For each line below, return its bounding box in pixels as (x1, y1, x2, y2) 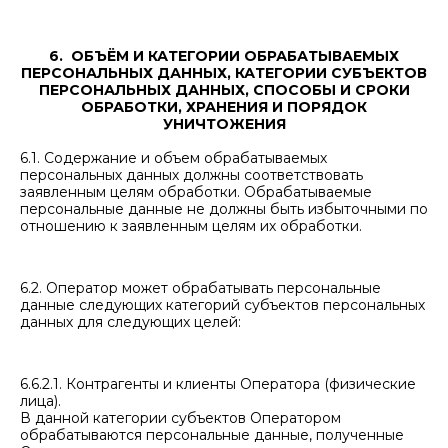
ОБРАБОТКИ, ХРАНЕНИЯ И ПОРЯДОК (81, 98, 367, 116)
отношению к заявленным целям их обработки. (20, 217, 362, 235)
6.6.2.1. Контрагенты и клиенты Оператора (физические (20, 375, 416, 393)
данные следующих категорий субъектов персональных (20, 296, 425, 314)
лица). (20, 392, 61, 410)
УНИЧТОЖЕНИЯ (162, 115, 286, 133)
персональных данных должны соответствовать (20, 166, 363, 184)
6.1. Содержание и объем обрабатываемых (20, 149, 327, 167)
